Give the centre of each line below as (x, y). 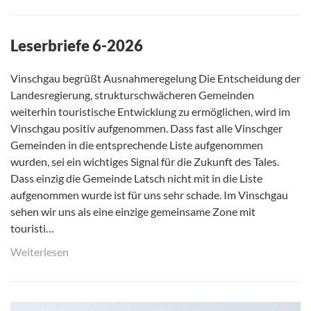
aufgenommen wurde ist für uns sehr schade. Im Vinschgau (149, 195)
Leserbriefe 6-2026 (77, 46)
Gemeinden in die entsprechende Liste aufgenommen (137, 145)
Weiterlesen (40, 252)
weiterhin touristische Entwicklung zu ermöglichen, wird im (150, 112)
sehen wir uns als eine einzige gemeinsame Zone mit (133, 212)
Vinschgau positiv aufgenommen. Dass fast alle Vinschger (146, 128)
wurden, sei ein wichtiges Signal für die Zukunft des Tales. (145, 162)
